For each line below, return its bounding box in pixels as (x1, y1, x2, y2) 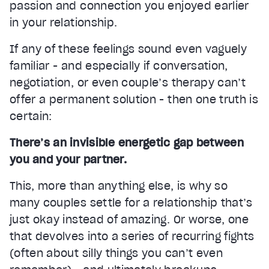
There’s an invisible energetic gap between (10, 135, 244, 150)
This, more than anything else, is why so (10, 178, 228, 193)
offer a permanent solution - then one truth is (10, 92, 259, 106)
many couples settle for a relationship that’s (10, 195, 253, 210)
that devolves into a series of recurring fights (10, 229, 255, 243)
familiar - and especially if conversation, (10, 58, 228, 73)
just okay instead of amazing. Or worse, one (10, 212, 249, 226)
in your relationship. (10, 15, 118, 29)
